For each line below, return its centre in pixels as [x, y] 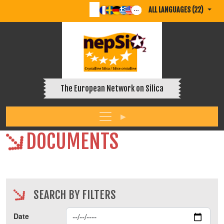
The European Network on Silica [112, 89]
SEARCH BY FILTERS [75, 195]
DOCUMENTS [72, 141]
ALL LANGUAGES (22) [176, 10]
